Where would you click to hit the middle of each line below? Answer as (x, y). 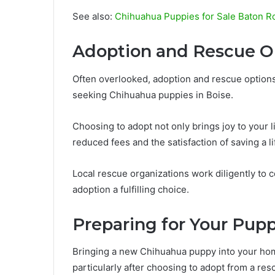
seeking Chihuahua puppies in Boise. (153, 95)
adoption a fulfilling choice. (131, 189)
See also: (94, 17)
